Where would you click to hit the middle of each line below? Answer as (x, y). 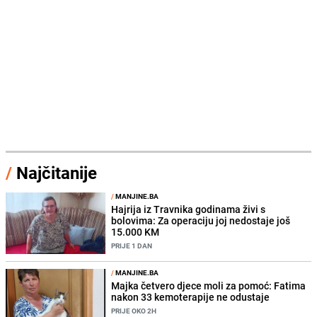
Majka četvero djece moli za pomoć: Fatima (209, 285)
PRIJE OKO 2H (134, 310)
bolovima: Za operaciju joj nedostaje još (201, 220)
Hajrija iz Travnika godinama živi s (189, 209)
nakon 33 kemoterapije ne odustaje (191, 296)
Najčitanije (57, 172)
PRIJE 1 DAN (132, 245)
